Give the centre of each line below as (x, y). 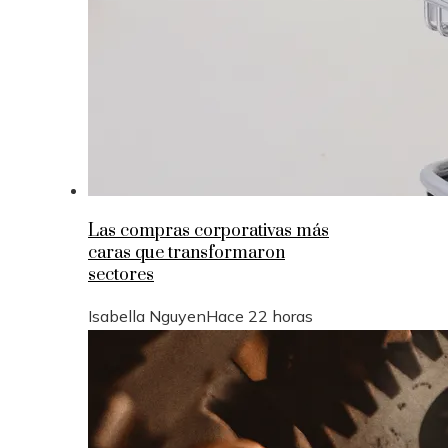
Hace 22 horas (259, 315)
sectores (121, 274)
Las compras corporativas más (208, 230)
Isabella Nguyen (147, 315)
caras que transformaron (186, 252)
